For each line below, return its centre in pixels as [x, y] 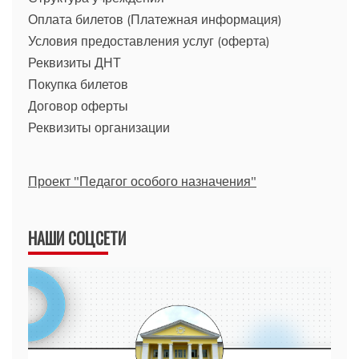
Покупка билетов [78, 84]
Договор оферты [78, 105]
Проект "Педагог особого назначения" [142, 181]
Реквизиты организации [99, 127]
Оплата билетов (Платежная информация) [155, 19]
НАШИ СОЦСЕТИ [77, 238]
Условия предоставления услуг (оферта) [149, 40]
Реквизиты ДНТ [75, 62]
